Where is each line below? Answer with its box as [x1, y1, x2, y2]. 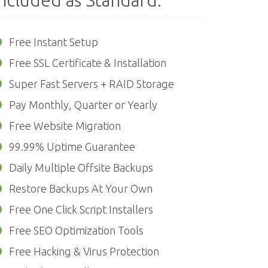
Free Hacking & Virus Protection [9, 245, 159, 257]
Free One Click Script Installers [9, 203, 153, 215]
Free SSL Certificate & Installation [9, 57, 166, 69]
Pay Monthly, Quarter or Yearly [9, 99, 157, 111]
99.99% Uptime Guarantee [9, 141, 135, 153]
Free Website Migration [9, 120, 121, 132]
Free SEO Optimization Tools [9, 224, 144, 236]
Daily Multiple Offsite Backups [9, 162, 153, 173]
